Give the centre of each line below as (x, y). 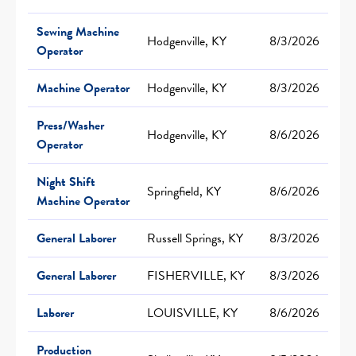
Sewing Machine (78, 31)
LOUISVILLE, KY (192, 313)
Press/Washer (70, 125)
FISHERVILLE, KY (196, 275)
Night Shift (66, 182)
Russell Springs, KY (195, 238)
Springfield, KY (184, 191)
